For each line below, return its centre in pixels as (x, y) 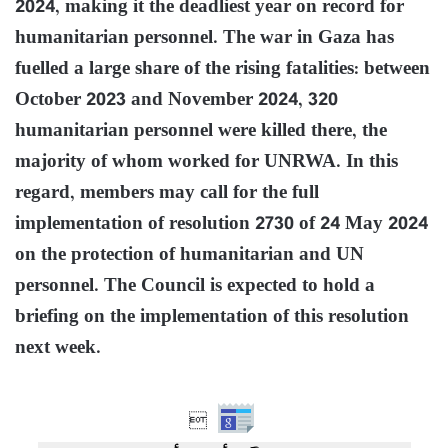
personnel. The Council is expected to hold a (195, 286)
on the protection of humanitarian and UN (189, 255)
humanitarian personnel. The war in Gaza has (204, 38)
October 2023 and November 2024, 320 (176, 100)
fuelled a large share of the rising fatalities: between (222, 69)
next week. (58, 348)
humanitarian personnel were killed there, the (201, 131)
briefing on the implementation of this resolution (212, 317)
